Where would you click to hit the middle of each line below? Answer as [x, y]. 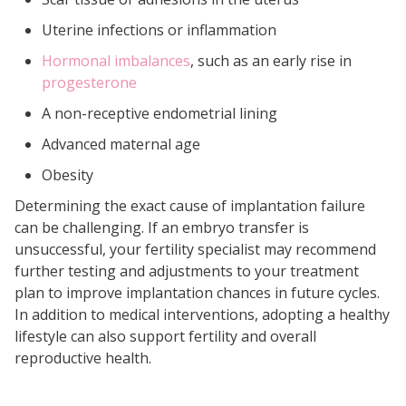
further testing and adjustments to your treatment [187, 271]
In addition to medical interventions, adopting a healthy [202, 315]
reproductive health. [83, 358]
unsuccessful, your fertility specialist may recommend [195, 250]
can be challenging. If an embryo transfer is [162, 228]
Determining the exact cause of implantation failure [190, 206]
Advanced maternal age [121, 145]
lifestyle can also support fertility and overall [165, 337]
